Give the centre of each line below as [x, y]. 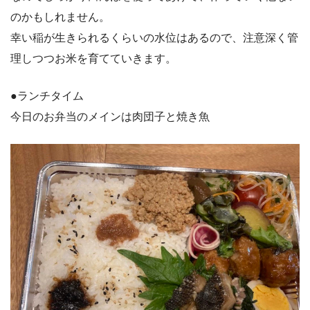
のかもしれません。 [60, 17]
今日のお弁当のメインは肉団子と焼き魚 [110, 116]
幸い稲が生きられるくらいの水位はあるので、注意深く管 [154, 37]
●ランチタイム [47, 95]
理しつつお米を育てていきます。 [93, 58]
